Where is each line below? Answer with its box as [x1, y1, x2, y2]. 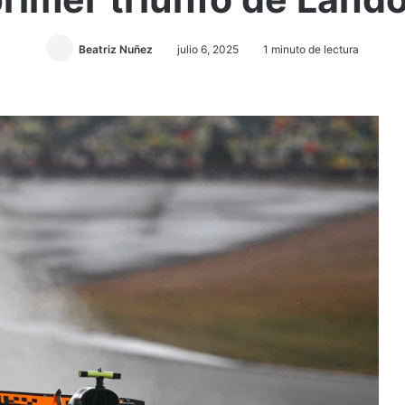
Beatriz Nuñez [79, 42, 153, 56]
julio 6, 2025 [177, 42, 239, 56]
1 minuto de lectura [260, 42, 359, 56]
